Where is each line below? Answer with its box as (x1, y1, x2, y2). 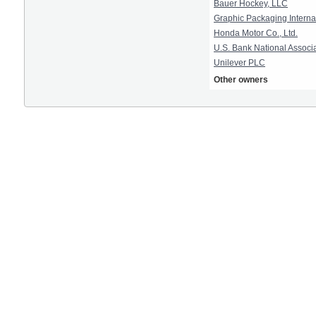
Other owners (214, 75, 268, 85)
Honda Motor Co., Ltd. (214, 28, 298, 39)
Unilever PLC (214, 58, 265, 68)
